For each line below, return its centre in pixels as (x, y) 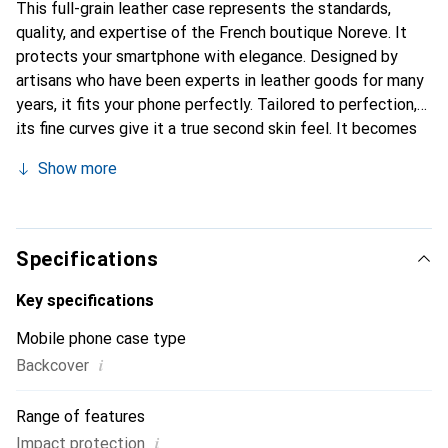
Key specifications (85, 300)
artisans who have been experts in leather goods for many (220, 80)
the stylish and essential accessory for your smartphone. (215, 152)
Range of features (80, 416)
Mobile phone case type (101, 338)
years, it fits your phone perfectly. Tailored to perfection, (216, 104)
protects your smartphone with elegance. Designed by (207, 56)
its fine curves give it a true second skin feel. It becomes (216, 128)
